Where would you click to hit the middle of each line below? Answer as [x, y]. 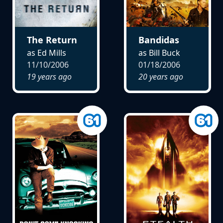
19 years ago [49, 76]
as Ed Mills [46, 53]
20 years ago [161, 76]
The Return [52, 40]
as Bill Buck [159, 53]
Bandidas [159, 40]
